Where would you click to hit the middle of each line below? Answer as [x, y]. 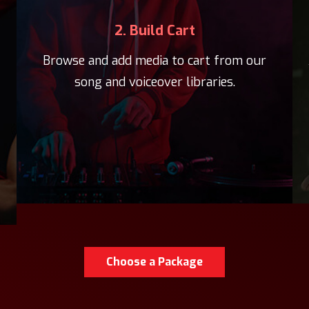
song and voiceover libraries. [154, 82]
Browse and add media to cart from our [154, 61]
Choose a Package [154, 262]
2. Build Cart [154, 31]
